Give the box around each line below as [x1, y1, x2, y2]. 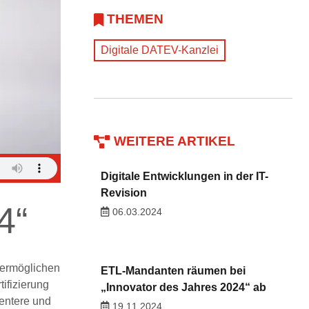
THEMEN [107, 12, 163, 26]
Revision [100, 186, 147, 199]
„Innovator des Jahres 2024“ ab [100, 281, 266, 293]
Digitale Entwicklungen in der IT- [100, 170, 268, 182]
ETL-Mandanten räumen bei [100, 264, 246, 277]
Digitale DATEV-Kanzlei [101, 44, 219, 56]
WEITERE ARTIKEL [114, 134, 235, 148]
